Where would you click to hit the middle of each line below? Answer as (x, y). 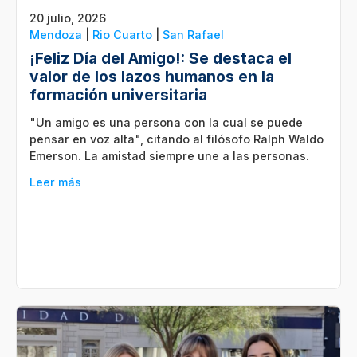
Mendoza (56, 35)
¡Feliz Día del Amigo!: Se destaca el (161, 59)
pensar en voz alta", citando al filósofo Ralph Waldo (177, 139)
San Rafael (193, 35)
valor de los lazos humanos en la (152, 77)
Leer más (55, 182)
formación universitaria (118, 95)
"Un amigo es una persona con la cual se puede (166, 123)
